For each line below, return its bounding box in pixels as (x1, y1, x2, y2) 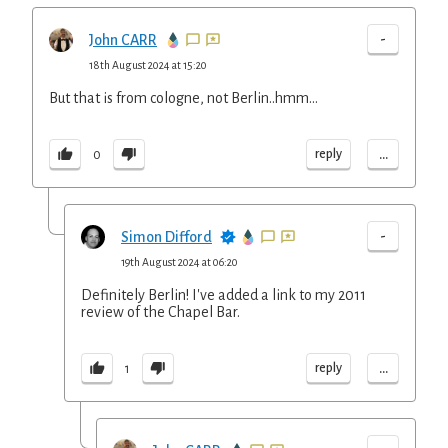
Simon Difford (121, 229, 212, 245)
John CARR (89, 32, 157, 48)
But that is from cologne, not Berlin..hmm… (49, 90, 318, 106)
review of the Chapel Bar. (81, 304, 240, 320)
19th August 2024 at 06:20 (121, 256, 238, 268)
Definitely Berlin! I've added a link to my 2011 (81, 287, 366, 303)
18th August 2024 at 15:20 (89, 59, 207, 71)
